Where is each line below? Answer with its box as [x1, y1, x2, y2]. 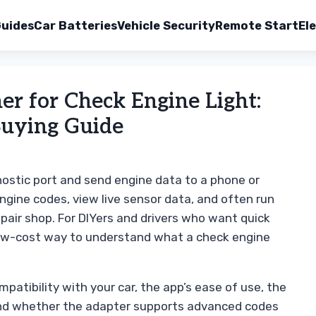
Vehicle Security [117, 18, 215, 32]
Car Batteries [34, 18, 117, 32]
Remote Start [215, 18, 298, 32]
